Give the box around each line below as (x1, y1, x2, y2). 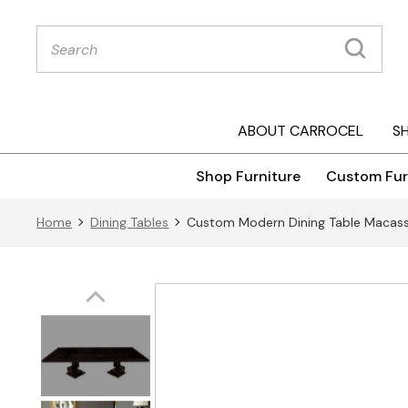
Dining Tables (90, 214, 169, 231)
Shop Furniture (196, 167, 301, 187)
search (36, 36, 82, 56)
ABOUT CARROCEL (237, 121, 363, 141)
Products (36, 22, 98, 41)
